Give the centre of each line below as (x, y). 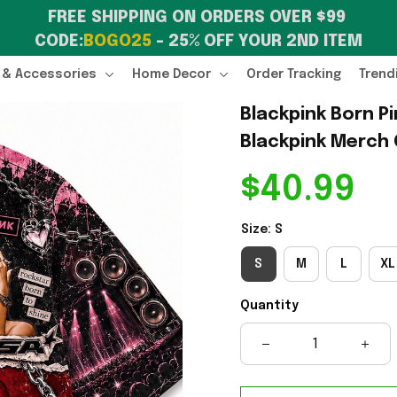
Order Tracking (294, 74)
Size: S (261, 230)
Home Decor (172, 74)
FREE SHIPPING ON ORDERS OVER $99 (196, 18)
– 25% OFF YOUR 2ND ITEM (257, 42)
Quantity (269, 306)
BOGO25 (117, 42)
